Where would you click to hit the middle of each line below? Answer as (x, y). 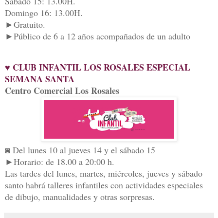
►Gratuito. (27, 25)
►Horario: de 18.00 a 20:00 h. (60, 162)
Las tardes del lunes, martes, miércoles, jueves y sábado (104, 173)
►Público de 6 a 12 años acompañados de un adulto (98, 36)
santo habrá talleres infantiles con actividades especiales (104, 185)
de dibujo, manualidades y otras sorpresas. (80, 197)
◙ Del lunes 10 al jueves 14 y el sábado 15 (80, 150)
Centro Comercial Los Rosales (62, 91)
